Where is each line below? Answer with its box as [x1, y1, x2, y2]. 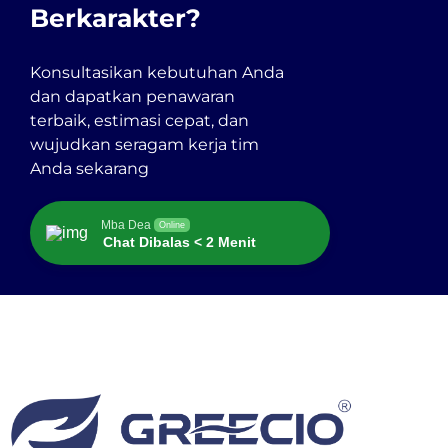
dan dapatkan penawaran [30, 86, 235, 106]
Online [159, 219, 185, 230]
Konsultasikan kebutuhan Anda [30, 62, 284, 82]
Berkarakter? [30, 2, 201, 33]
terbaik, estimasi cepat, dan [30, 110, 249, 130]
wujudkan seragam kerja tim [30, 134, 259, 154]
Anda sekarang [30, 158, 149, 178]
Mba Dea [101, 217, 151, 232]
